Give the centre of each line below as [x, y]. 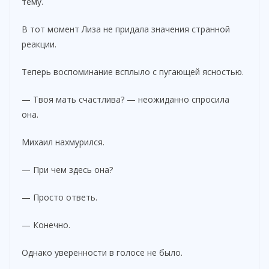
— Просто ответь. [59, 197]
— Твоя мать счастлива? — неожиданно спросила [125, 99]
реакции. [39, 44]
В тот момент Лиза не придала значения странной [126, 29]
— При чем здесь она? [67, 169]
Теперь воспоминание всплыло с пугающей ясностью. [133, 71]
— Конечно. [46, 225]
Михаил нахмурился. [63, 142]
